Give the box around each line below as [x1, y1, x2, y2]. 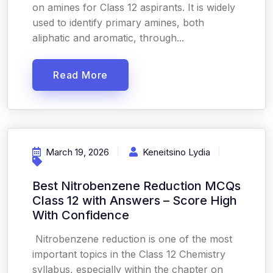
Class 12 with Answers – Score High [32, 193, 237, 208]
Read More [53, 69, 108, 81]
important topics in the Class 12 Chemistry [32, 248, 225, 260]
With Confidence [32, 208, 129, 222]
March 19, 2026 [46, 146, 109, 158]
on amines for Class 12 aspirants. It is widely [32, 1, 235, 13]
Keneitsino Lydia [143, 146, 210, 158]
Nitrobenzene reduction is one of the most [32, 233, 232, 245]
